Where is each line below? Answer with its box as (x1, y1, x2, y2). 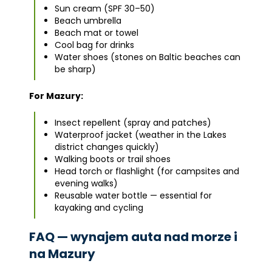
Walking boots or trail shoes (55, 153, 171, 165)
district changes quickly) (55, 141, 159, 153)
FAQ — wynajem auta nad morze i (29, 228, 237, 245)
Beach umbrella (55, 15, 121, 27)
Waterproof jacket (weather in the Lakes (55, 129, 226, 141)
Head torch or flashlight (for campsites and (55, 165, 239, 177)
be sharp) (55, 63, 96, 75)
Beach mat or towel (55, 27, 138, 39)
